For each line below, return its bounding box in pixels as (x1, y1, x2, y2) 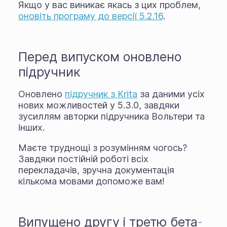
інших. (18, 122, 45, 133)
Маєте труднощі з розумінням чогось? (18, 142, 187, 153)
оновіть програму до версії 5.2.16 (18, 11, 163, 21)
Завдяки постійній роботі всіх (18, 154, 148, 164)
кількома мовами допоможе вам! (18, 176, 165, 186)
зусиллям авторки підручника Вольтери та (18, 111, 205, 122)
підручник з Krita (64, 89, 137, 99)
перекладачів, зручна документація (18, 165, 174, 175)
